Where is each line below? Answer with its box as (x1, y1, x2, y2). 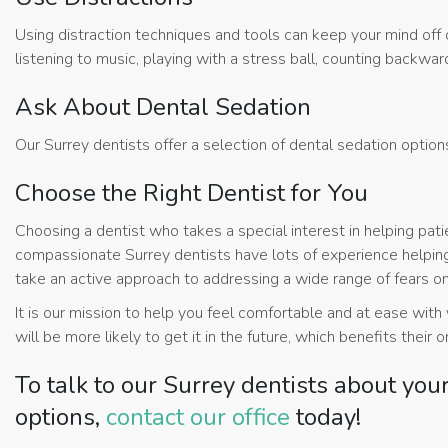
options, (15, 401, 106, 434)
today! (290, 401, 361, 434)
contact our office (106, 401, 290, 434)
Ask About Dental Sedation (15, 91, 311, 124)
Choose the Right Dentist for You (15, 177, 368, 210)
